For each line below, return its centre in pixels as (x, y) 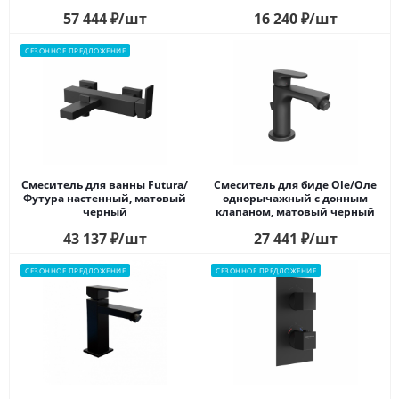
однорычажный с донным (295, 198)
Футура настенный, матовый (105, 198)
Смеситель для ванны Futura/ (105, 184)
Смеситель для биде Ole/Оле (295, 184)
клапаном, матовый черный (295, 211)
